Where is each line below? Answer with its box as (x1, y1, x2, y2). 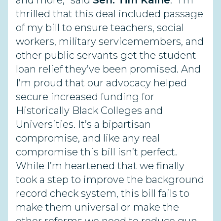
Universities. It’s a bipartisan (16, 118, 151, 130)
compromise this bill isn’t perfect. (16, 146, 177, 158)
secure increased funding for (16, 91, 154, 103)
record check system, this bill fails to (16, 187, 189, 199)
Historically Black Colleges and (16, 105, 163, 116)
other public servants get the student (16, 49, 196, 61)
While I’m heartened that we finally (16, 160, 184, 172)
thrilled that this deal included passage (16, 8, 203, 20)
